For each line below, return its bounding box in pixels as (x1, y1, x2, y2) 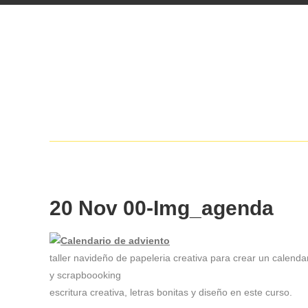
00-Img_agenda (118, 197, 274, 219)
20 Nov (49, 197, 118, 219)
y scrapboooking (49, 269, 121, 280)
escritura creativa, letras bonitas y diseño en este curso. (49, 287, 292, 298)
